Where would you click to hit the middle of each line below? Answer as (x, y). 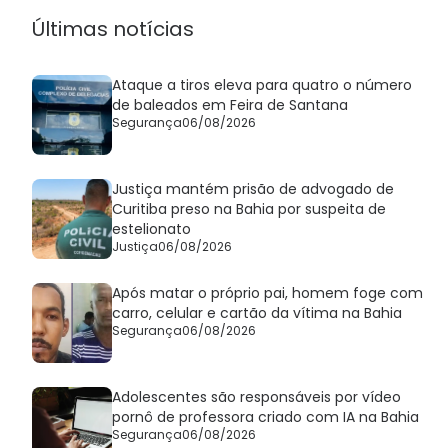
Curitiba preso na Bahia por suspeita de (249, 209)
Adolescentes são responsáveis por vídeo (256, 397)
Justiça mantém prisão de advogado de (253, 189)
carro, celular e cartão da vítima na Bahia (257, 313)
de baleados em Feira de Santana (230, 105)
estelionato (151, 229)
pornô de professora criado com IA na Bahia (265, 417)
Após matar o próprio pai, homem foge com (267, 293)
